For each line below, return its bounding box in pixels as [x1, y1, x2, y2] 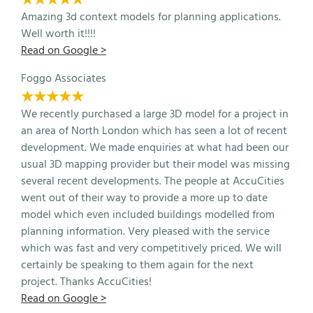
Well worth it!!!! [21, 25, 96, 44]
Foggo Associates [21, 70, 106, 89]
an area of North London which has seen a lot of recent [21, 122, 287, 141]
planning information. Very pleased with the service [21, 223, 270, 242]
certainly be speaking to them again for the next [21, 256, 254, 275]
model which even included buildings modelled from [21, 206, 275, 225]
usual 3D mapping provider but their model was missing [21, 156, 290, 175]
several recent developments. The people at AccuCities [21, 173, 284, 191]
